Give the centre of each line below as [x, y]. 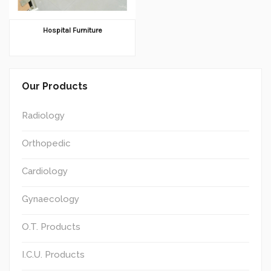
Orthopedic [46, 143]
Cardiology [45, 171]
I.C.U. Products [53, 255]
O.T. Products [51, 227]
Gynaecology [51, 199]
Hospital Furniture [72, 30]
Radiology [43, 116]
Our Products [55, 86]
